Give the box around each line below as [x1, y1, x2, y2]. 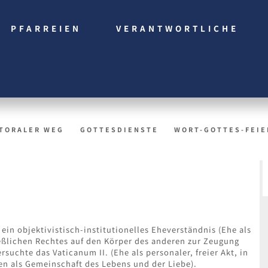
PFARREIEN [11, 22, 82, 34]
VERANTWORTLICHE [116, 22, 239, 34]
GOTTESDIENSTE [80, 125, 159, 135]
